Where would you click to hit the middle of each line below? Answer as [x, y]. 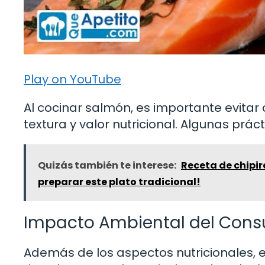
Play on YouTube [72, 79]
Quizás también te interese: [107, 165]
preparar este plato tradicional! [119, 182]
